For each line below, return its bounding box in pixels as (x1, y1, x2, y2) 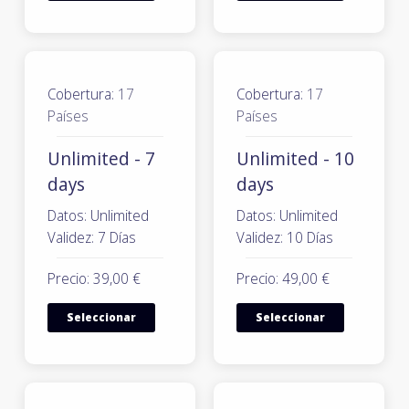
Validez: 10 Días (236, 227, 333, 247)
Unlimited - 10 (236, 146, 354, 171)
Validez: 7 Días (47, 227, 136, 247)
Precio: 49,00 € (236, 268, 330, 288)
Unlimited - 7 (47, 146, 155, 171)
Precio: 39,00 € (47, 268, 141, 288)
